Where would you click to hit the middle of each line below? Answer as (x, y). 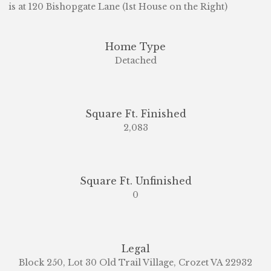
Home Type (135, 46)
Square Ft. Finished (135, 113)
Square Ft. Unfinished (135, 181)
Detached (135, 60)
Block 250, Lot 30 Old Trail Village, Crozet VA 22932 (135, 262)
